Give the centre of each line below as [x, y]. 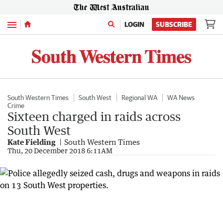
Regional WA [139, 97]
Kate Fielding [32, 142]
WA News [181, 97]
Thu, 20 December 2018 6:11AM [60, 150]
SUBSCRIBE [174, 24]
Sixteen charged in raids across [94, 116]
